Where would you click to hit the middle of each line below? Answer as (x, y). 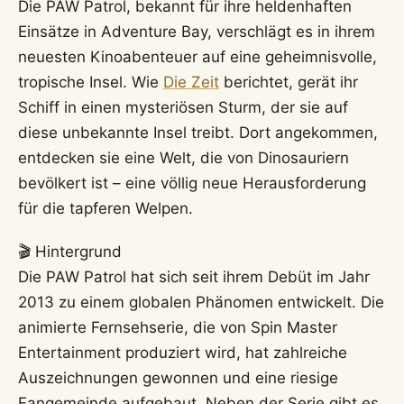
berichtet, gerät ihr (289, 82)
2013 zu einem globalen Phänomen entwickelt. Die (201, 303)
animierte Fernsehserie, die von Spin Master (178, 328)
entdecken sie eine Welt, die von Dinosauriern (184, 157)
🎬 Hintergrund (70, 252)
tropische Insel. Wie (91, 82)
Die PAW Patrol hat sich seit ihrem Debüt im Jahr (194, 277)
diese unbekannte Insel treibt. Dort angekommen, (198, 132)
